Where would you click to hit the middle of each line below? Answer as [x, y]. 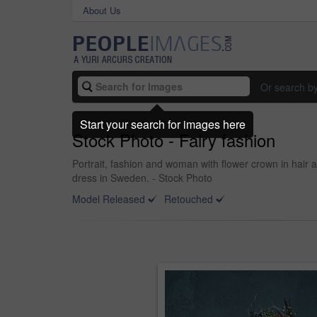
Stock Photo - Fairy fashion [174, 140]
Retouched [189, 199]
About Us [102, 10]
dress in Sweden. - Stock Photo [142, 178]
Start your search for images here [163, 124]
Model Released [109, 199]
